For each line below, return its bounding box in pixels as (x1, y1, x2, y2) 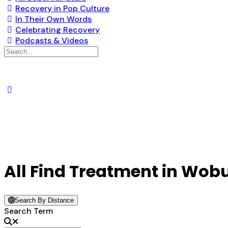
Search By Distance (15, 196, 74, 205)
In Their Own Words (15, 14, 92, 24)
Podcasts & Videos (15, 35, 89, 46)
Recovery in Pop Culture (15, 3, 110, 14)
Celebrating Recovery (15, 24, 100, 35)
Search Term (4, 206, 53, 217)
